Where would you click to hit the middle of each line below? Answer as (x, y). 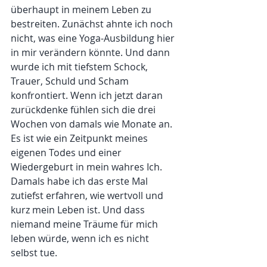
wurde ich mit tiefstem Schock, (80, 67)
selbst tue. (34, 253)
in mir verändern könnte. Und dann (91, 53)
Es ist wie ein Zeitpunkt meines (80, 139)
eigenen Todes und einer (67, 153)
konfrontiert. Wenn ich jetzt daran (88, 96)
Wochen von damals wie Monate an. (93, 124)
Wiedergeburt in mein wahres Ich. (88, 167)
